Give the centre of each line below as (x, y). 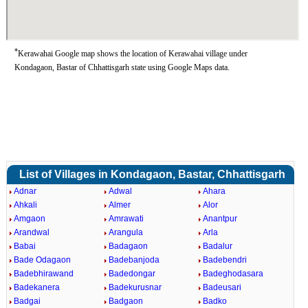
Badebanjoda (134, 260)
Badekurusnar (135, 287)
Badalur (218, 246)
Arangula (125, 232)
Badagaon (128, 246)
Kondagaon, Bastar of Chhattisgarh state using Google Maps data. (122, 67)
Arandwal (31, 232)
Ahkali (25, 205)
